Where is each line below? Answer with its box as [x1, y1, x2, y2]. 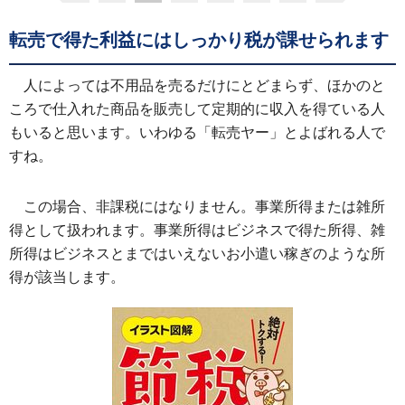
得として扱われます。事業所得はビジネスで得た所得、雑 [9, 222, 385, 238]
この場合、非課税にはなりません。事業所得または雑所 [24, 199, 385, 214]
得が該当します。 [9, 269, 125, 285]
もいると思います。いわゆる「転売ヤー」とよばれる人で [9, 125, 385, 140]
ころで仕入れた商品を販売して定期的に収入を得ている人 [9, 101, 385, 117]
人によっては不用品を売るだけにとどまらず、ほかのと [24, 78, 385, 93]
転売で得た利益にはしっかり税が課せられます [9, 30, 389, 50]
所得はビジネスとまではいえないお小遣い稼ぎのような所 [9, 246, 385, 261]
